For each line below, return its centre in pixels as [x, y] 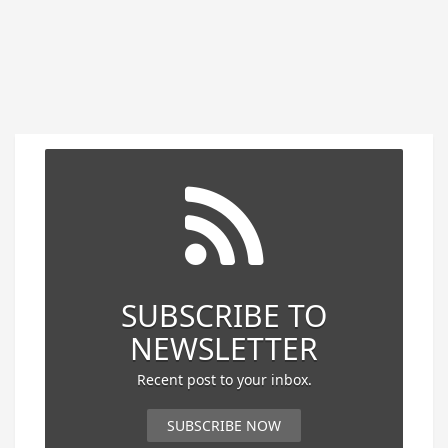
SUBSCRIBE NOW [224, 425]
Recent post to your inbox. [224, 379]
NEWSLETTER [224, 348]
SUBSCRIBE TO [224, 315]
